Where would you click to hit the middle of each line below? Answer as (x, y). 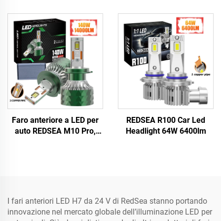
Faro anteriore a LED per (55, 120)
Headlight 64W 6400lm (166, 131)
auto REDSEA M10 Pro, (55, 131)
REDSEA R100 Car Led (166, 120)
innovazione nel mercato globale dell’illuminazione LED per (110, 212)
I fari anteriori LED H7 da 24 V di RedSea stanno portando (107, 201)
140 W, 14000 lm (55, 142)
